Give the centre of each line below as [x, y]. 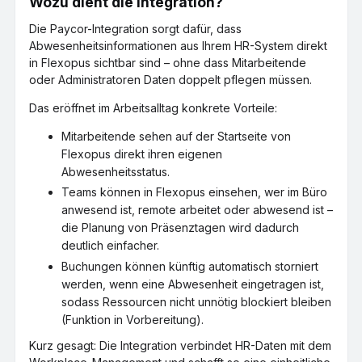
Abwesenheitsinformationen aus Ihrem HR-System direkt [178, 45]
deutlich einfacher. [110, 245]
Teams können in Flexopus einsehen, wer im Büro [194, 192]
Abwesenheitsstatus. [116, 171]
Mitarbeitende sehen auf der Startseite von [176, 136]
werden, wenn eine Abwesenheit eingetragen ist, [193, 284]
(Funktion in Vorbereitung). [133, 319]
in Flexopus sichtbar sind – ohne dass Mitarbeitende [168, 62]
